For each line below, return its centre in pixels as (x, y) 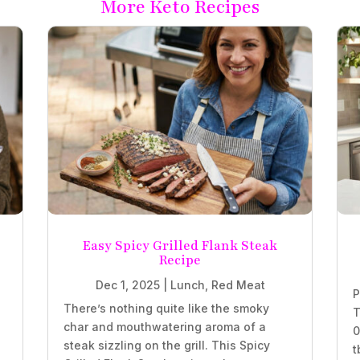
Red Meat (238, 284)
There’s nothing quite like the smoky (166, 308)
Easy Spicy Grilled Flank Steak (180, 245)
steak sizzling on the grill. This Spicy (166, 345)
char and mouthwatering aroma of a (164, 326)
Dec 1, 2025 (127, 284)
